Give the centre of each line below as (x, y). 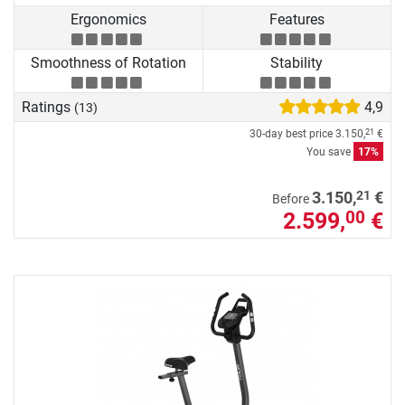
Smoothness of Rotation (108, 63)
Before (292, 199)
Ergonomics (108, 19)
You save (330, 151)
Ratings (48, 107)
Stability (297, 63)
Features (297, 19)
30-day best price (292, 133)
